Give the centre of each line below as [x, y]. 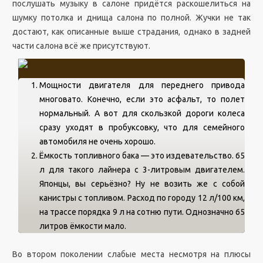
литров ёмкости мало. [82, 226]
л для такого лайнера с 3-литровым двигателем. [142, 170]
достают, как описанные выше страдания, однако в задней [131, 32]
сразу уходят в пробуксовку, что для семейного [142, 127]
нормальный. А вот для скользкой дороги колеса [142, 113]
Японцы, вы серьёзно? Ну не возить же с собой [142, 184]
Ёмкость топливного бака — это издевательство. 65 [142, 156]
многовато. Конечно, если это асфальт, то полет [142, 99]
